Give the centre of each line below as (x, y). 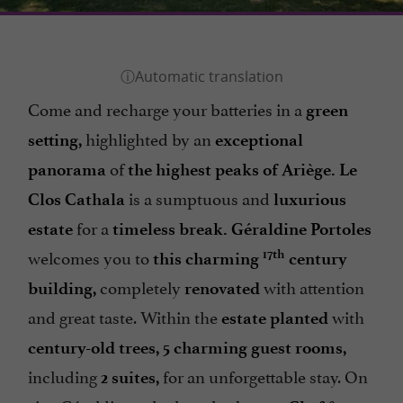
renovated (222, 289)
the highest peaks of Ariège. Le (242, 170)
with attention (312, 287)
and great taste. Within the (125, 316)
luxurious (310, 200)
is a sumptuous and (199, 197)
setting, (55, 140)
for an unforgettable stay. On (264, 376)
